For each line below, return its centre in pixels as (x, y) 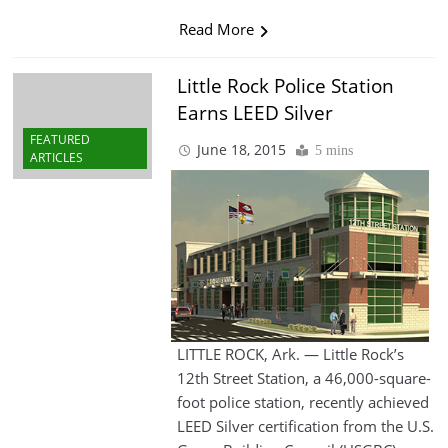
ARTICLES (56, 157)
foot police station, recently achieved (302, 402)
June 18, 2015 (241, 150)
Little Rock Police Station (285, 86)
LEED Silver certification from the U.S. (305, 426)
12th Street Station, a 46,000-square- (303, 378)
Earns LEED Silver (254, 113)
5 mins (333, 151)
